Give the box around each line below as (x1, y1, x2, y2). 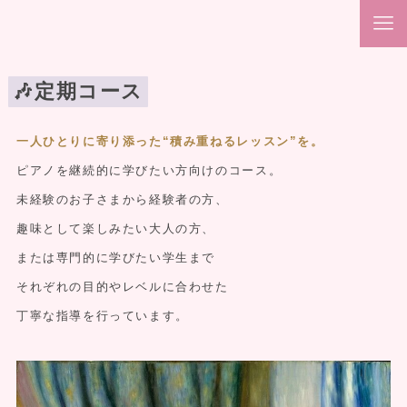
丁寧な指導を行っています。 (15, 308, 189, 323)
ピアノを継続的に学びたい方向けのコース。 (15, 163, 283, 177)
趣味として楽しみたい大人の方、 (15, 221, 216, 235)
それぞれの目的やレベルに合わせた (15, 279, 229, 293)
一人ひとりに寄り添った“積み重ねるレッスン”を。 (15, 134, 324, 148)
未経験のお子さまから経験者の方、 (15, 192, 229, 206)
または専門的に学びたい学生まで (15, 250, 216, 264)
